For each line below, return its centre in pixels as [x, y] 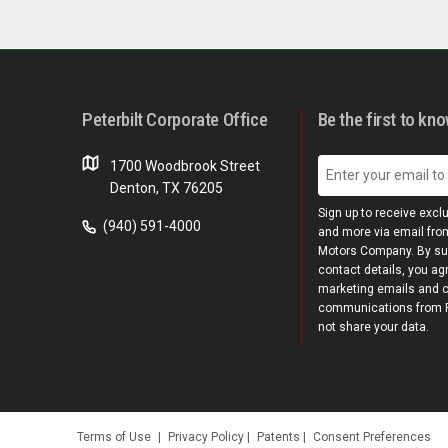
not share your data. [373, 327]
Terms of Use [114, 437]
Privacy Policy [207, 437]
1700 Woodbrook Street [185, 165]
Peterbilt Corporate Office [175, 119]
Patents [280, 437]
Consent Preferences [372, 437]
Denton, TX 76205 [167, 187]
